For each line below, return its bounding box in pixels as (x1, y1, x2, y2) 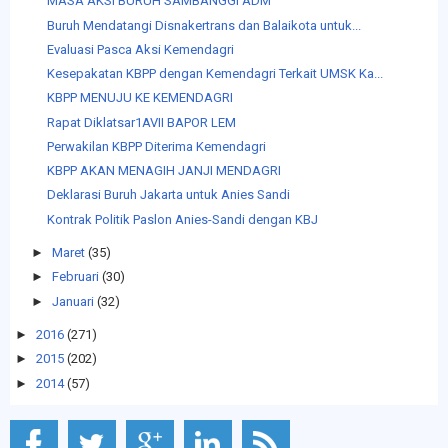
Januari (51, 293, 94, 309)
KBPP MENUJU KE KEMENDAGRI (47, 90, 234, 106)
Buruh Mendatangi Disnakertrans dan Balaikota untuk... (47, 17, 362, 33)
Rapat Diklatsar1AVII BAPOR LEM (47, 114, 237, 130)
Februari (51, 269, 99, 285)
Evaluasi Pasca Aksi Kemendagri (47, 41, 235, 57)
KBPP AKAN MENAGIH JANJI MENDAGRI (47, 163, 282, 179)
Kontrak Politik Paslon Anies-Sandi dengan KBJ (47, 211, 319, 227)
